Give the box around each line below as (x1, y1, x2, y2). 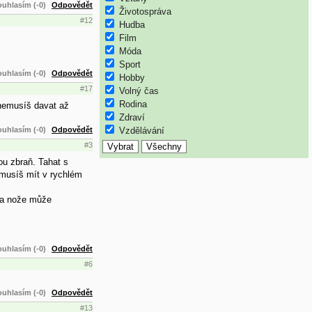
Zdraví (119, 111, 145, 123)
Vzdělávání (119, 125, 164, 136)
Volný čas (119, 85, 159, 96)
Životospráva (119, 6, 171, 17)
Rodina (119, 98, 147, 109)
